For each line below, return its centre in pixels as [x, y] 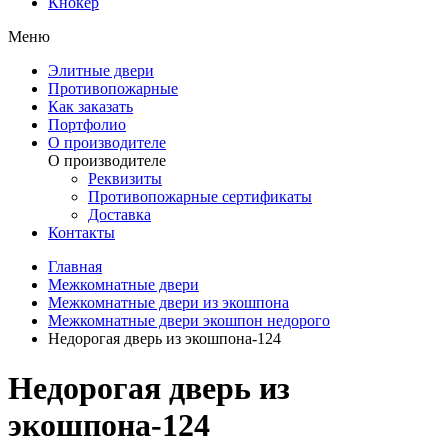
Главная [75, 267]
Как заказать [90, 107]
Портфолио [87, 125]
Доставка [119, 215]
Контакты [81, 233]
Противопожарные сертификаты [200, 197]
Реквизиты [125, 179]
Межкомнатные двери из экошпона [168, 303]
